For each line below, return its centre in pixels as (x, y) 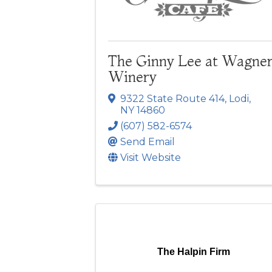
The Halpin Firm (193, 252)
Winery (132, 77)
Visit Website (151, 158)
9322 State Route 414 (172, 99)
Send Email (148, 142)
